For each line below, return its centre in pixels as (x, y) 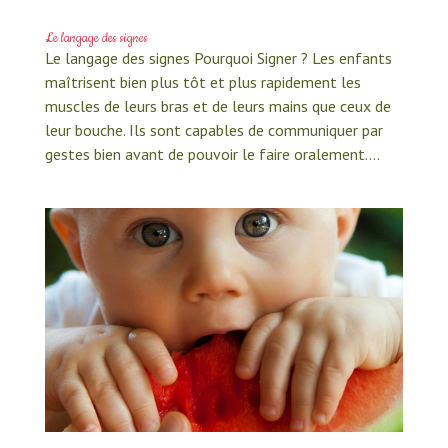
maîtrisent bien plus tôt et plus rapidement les (202, 81)
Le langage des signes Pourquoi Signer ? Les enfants (218, 57)
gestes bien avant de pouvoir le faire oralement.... (212, 153)
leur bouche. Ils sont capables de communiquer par (213, 129)
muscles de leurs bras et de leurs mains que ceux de (217, 105)
